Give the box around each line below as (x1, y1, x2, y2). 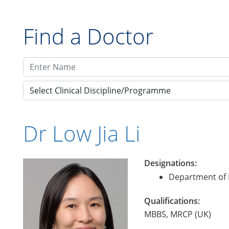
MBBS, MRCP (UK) (144, 209, 211, 220)
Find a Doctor (23, 21, 153, 51)
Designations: (144, 157, 197, 169)
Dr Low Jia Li (23, 119, 141, 148)
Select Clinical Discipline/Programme (30, 85, 171, 96)
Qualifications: (144, 195, 200, 207)
